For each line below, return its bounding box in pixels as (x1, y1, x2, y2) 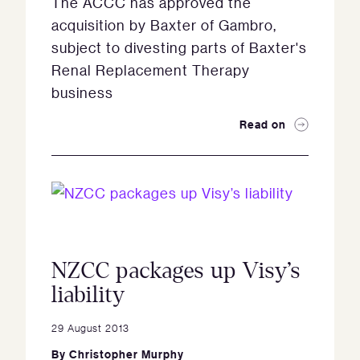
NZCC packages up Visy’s (51, 259, 301, 283)
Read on (239, 117, 286, 132)
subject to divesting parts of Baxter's (51, 39, 307, 56)
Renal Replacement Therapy (51, 61, 250, 79)
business (51, 84, 113, 101)
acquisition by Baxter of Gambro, (51, 16, 276, 34)
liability (51, 283, 125, 307)
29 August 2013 (51, 321, 129, 334)
